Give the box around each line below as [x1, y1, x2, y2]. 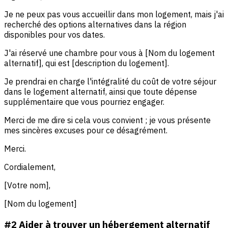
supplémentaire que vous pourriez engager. [4, 96, 164, 107]
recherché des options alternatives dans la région [4, 19, 186, 30]
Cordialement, [4, 161, 55, 172]
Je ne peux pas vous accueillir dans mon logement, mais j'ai [4, 9, 224, 19]
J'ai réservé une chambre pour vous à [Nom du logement [4, 47, 215, 58]
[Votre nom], [4, 180, 50, 190]
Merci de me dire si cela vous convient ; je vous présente [4, 115, 211, 125]
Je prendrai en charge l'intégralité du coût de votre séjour [4, 76, 216, 87]
